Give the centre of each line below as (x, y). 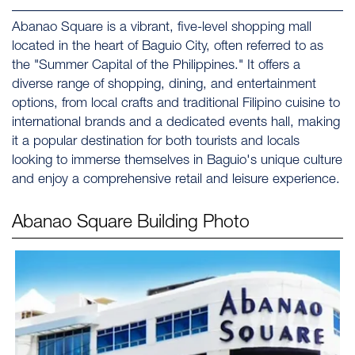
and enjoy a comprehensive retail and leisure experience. (176, 180)
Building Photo (193, 224)
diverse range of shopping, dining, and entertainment (164, 85)
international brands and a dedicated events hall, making (176, 123)
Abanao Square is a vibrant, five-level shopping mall (162, 28)
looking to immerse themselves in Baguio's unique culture (177, 161)
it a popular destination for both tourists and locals (156, 142)
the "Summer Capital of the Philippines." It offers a (156, 66)
